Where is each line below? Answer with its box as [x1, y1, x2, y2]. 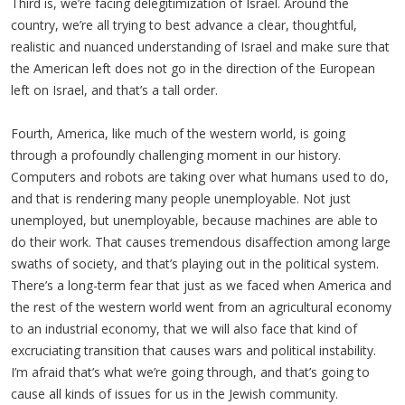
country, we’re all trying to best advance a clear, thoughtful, [11, 16, 357, 33]
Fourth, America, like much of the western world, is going [11, 125, 345, 142]
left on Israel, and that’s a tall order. [11, 81, 218, 99]
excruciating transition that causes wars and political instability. [11, 342, 376, 359]
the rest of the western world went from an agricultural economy [11, 298, 391, 316]
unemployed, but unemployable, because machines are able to [11, 212, 378, 229]
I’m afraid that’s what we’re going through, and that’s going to [11, 363, 370, 381]
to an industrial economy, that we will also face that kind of [11, 320, 357, 337]
